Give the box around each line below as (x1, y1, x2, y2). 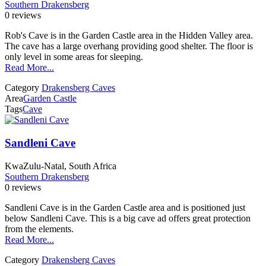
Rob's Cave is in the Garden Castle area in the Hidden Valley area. (5, 30, 253, 41)
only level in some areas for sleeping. (5, 52, 143, 62)
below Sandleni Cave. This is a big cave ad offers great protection (5, 213, 251, 223)
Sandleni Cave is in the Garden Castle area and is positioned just (5, 202, 245, 213)
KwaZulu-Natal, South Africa (5, 160, 116, 171)
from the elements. (5, 223, 74, 234)
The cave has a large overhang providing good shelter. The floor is (5, 41, 253, 52)
